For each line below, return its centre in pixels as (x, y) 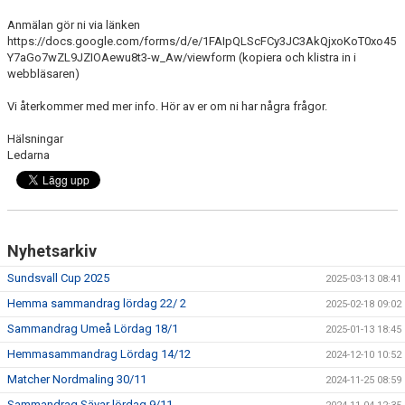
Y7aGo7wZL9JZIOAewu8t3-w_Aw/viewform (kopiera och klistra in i (182, 57)
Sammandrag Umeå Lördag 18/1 (93, 329)
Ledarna (30, 155)
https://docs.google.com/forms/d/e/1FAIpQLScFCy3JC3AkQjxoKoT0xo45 (202, 41)
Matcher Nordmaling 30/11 (77, 379)
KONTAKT (36, 9)
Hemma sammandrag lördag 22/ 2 (97, 303)
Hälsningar (35, 139)
